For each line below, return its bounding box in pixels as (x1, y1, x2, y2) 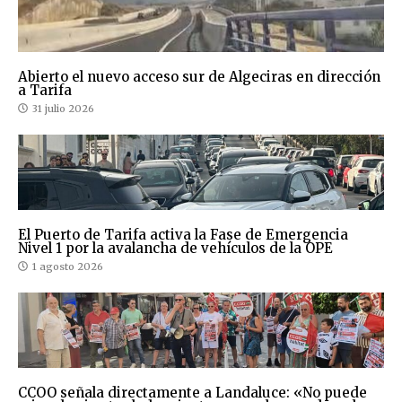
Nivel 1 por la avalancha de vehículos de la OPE (18, 239, 333, 257)
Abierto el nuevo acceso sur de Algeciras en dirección (18, 67, 380, 85)
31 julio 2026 (32, 101, 94, 115)
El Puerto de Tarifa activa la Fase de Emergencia (18, 225, 348, 243)
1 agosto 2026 (32, 259, 103, 273)
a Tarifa (18, 81, 72, 99)
